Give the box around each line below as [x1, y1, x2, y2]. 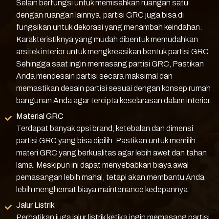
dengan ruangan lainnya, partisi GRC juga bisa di [16, 11, 184, 20]
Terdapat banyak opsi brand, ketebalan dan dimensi [16, 124, 193, 133]
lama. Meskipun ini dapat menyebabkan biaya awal [16, 161, 189, 170]
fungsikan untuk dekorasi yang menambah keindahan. [16, 23, 202, 32]
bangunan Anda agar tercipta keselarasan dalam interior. [16, 96, 211, 105]
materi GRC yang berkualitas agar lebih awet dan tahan [16, 149, 207, 157]
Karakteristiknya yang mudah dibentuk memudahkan [16, 35, 198, 44]
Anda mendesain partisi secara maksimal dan [16, 72, 173, 81]
